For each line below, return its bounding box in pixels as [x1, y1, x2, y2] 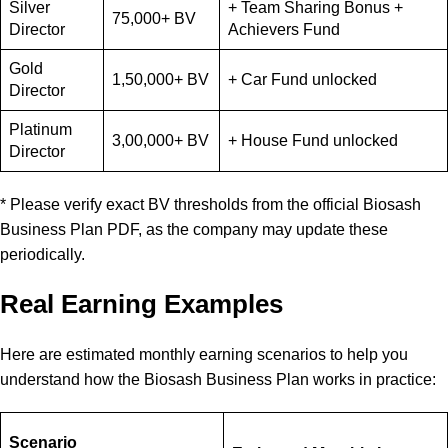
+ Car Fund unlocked [228, 71, 377, 88]
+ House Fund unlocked [228, 132, 398, 149]
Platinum [9, 121, 72, 138]
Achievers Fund [228, 21, 340, 38]
